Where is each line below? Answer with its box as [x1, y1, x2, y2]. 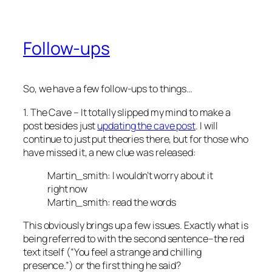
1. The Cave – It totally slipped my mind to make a [23, 105, 231, 119]
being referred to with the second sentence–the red [23, 232, 244, 246]
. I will [195, 118, 219, 132]
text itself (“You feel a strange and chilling [23, 245, 202, 259]
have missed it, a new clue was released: [23, 145, 196, 159]
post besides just [23, 118, 98, 132]
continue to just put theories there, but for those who [23, 132, 248, 146]
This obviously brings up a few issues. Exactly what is [23, 219, 248, 233]
